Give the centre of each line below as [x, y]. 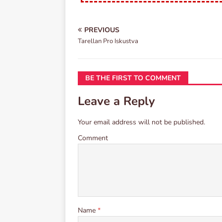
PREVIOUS [102, 30]
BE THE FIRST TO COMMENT [133, 78]
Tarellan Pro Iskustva [108, 41]
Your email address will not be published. [141, 122]
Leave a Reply [116, 101]
